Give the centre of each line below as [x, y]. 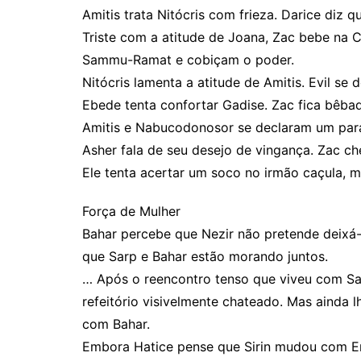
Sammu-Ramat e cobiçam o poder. [188, 60]
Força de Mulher [131, 211]
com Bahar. [116, 324]
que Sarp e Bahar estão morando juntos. [205, 256]
